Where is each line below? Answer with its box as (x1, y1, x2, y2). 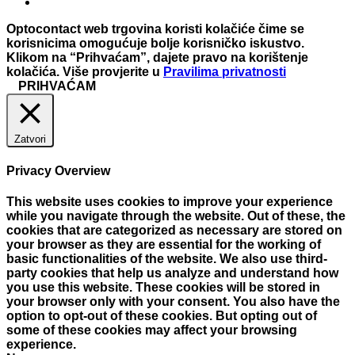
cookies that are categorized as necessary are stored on (6, 223, 342, 238)
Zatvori (14, 132, 46, 145)
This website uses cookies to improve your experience (6, 195, 333, 209)
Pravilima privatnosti (163, 64, 286, 78)
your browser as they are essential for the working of (6, 238, 321, 252)
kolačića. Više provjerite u (6, 64, 163, 78)
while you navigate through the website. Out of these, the (6, 209, 345, 223)
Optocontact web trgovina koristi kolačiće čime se (6, 21, 304, 36)
